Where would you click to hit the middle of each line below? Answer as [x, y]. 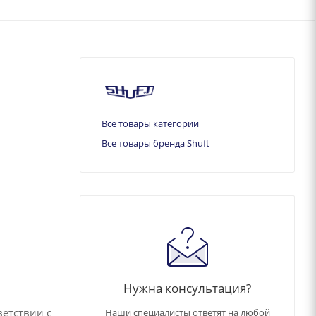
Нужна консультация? [187, 287]
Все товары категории [150, 123]
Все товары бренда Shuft [156, 143]
